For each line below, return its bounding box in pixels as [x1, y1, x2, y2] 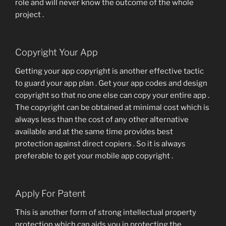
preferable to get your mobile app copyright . [15, 151, 173, 161]
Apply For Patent [15, 188, 86, 199]
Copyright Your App [15, 46, 98, 58]
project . [15, 10, 44, 20]
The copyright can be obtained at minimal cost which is [15, 103, 209, 112]
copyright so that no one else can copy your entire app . [15, 91, 209, 100]
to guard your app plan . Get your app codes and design [15, 79, 207, 88]
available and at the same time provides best [15, 127, 173, 137]
